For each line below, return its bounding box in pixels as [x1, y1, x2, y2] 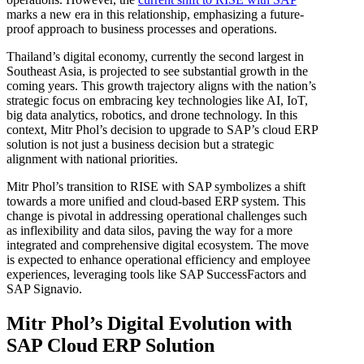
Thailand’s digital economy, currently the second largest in [6, 50, 304, 64]
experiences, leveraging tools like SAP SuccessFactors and [6, 267, 306, 282]
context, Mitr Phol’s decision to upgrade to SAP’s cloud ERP [6, 123, 318, 137]
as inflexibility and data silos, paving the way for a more [6, 223, 292, 238]
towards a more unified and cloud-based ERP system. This [6, 194, 305, 209]
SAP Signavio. [6, 282, 82, 297]
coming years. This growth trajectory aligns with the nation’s [6, 79, 316, 93]
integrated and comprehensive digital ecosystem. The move [6, 238, 309, 253]
